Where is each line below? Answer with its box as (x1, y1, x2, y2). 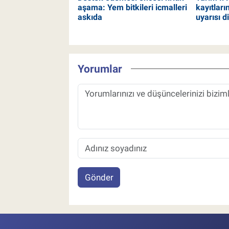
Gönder (84, 172, 113, 182)
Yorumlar (77, 62, 122, 75)
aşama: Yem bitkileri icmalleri (77, 3, 187, 13)
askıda (77, 12, 102, 22)
